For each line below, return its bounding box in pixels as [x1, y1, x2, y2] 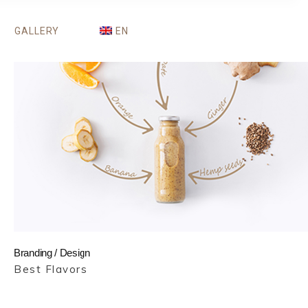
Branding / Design [14, 247, 90, 259]
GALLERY [14, 25, 60, 36]
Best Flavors [14, 263, 87, 276]
